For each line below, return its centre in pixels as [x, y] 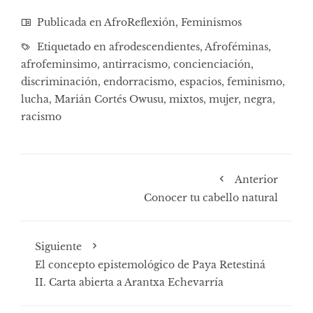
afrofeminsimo [59, 65]
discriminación [59, 82]
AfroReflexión [140, 23]
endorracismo [139, 82]
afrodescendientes [154, 47]
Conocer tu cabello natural [211, 198]
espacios [201, 82]
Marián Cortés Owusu [109, 100]
